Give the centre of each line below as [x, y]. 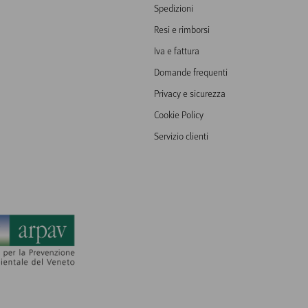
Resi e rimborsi [182, 29]
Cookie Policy [179, 114]
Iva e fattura [177, 50]
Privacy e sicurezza [190, 93]
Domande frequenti [191, 71]
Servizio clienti [181, 135]
